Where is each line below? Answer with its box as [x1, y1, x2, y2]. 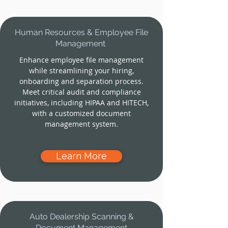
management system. [45, 119, 118, 129]
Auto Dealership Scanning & [29, 212, 134, 221]
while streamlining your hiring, [29, 66, 134, 75]
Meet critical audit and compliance [22, 87, 141, 97]
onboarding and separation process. [19, 76, 144, 86]
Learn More [56, 151, 107, 161]
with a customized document [32, 108, 131, 118]
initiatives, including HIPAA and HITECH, [14, 98, 149, 107]
